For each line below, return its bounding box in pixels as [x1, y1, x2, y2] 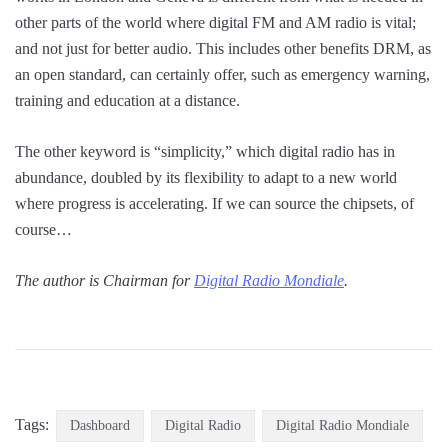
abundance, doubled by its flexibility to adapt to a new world [15, 168, 397, 186]
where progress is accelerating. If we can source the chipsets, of [15, 194, 414, 212]
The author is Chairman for [15, 271, 194, 289]
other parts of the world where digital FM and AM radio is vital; [15, 13, 416, 31]
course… [15, 220, 72, 238]
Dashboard [70, 417, 130, 433]
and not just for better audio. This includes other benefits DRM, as [15, 39, 431, 57]
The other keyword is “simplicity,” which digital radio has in [15, 142, 395, 160]
